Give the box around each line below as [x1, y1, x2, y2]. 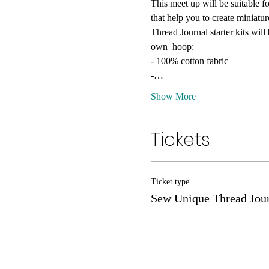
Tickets [150, 127, 210, 153]
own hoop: [150, 41, 194, 52]
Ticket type [150, 177, 189, 186]
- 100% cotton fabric [150, 56, 228, 66]
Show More [150, 91, 196, 101]
